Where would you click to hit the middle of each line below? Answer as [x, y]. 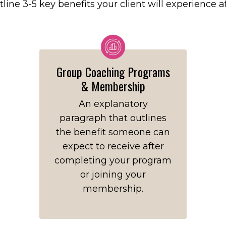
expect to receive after [113, 146]
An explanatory [113, 104]
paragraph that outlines [113, 118]
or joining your [113, 175]
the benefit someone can [113, 132]
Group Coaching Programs [113, 72]
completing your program [113, 160]
